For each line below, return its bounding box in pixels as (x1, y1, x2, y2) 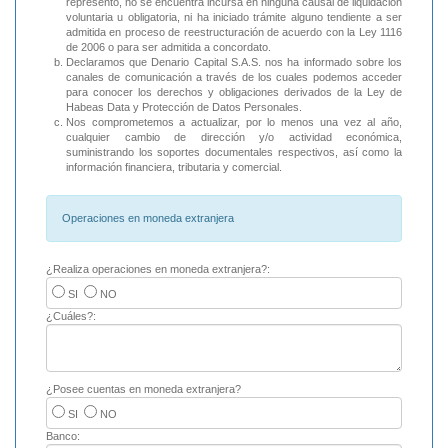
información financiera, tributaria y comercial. (66, 161, 282, 174)
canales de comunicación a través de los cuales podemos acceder (66, 71, 402, 84)
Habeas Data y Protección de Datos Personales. (66, 101, 302, 114)
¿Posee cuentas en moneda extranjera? (46, 383, 241, 396)
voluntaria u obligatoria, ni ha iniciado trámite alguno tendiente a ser (66, 11, 402, 24)
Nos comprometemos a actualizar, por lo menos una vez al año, (66, 116, 402, 129)
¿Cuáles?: (46, 310, 96, 323)
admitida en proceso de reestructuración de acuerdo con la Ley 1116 (66, 26, 402, 39)
